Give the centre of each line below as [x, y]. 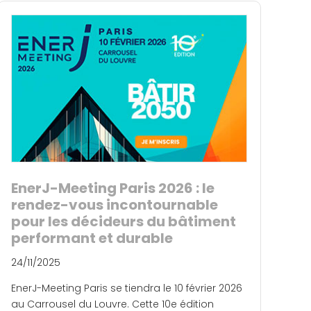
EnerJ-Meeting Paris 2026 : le [113, 188]
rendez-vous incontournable [115, 204]
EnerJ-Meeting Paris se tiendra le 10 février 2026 [127, 288]
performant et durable [92, 238]
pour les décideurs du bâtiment [124, 221]
